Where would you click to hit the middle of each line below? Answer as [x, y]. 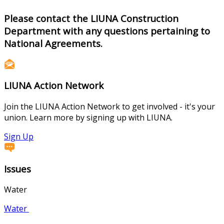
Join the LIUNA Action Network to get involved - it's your [109, 106]
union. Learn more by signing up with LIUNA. [88, 117]
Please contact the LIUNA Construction [91, 18]
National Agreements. [53, 43]
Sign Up [19, 136]
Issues [17, 168]
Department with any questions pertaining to [107, 30]
